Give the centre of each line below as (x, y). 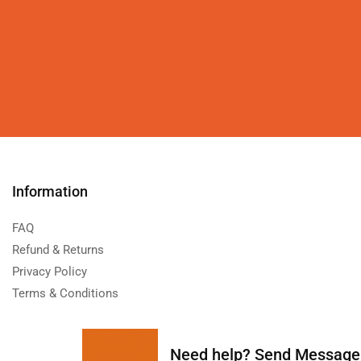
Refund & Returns (58, 250)
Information (50, 192)
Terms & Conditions (65, 294)
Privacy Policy (50, 272)
